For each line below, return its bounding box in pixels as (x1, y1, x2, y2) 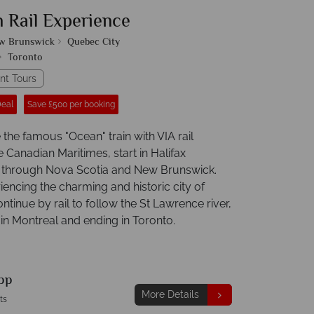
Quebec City (67, 35, 120, 50)
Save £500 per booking (27, 100, 115, 109)
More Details (141, 289, 199, 300)
